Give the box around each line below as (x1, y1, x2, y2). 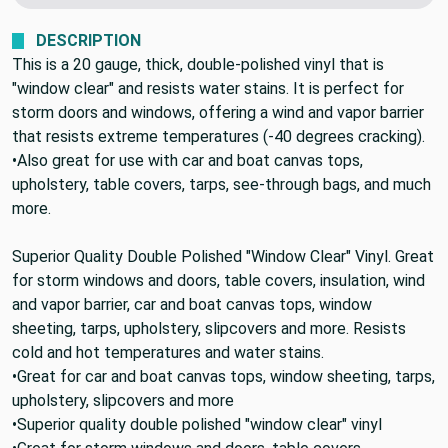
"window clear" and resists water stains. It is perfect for (12, 78, 404, 98)
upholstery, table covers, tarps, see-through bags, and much (12, 174, 431, 194)
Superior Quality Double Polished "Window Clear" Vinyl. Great (12, 246, 434, 266)
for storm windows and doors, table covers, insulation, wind (12, 270, 425, 290)
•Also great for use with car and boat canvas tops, (12, 150, 363, 170)
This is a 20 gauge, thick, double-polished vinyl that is (12, 54, 384, 74)
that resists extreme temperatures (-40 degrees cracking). (12, 126, 425, 146)
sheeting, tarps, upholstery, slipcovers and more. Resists (12, 318, 406, 338)
